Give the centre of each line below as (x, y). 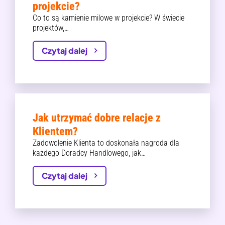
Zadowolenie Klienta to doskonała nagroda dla (106, 143)
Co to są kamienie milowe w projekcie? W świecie (108, 18)
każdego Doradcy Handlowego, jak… (89, 153)
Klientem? (55, 131)
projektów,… (51, 28)
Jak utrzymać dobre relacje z (97, 118)
